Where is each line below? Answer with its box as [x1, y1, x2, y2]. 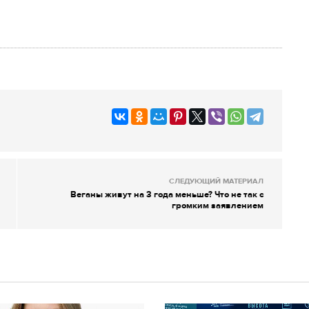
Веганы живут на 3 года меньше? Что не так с [70, 188, 263, 200]
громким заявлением [172, 199, 263, 211]
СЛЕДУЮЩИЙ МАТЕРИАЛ [169, 176, 263, 186]
